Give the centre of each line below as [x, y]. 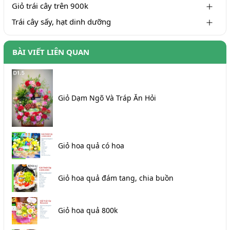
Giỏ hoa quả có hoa [91, 145]
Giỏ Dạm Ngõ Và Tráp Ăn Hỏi [107, 98]
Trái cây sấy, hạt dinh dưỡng [61, 21]
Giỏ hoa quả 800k [88, 210]
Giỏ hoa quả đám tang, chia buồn [116, 178]
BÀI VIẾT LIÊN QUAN [51, 52]
